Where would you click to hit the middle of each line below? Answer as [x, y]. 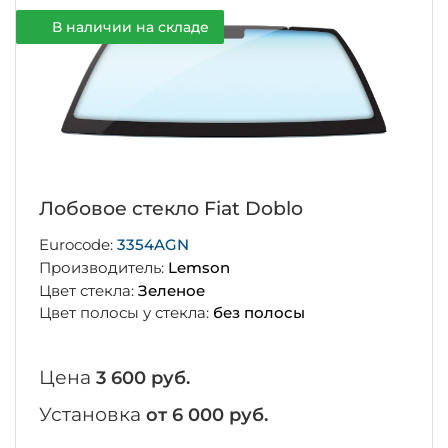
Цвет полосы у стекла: [125, 313]
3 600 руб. [142, 378]
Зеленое [171, 290]
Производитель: [103, 267]
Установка [92, 415]
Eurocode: [77, 245]
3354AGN [152, 245]
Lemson [198, 267]
